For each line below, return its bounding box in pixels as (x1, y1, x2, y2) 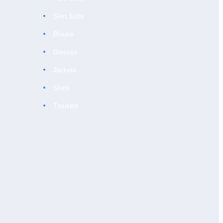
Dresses (53, 48, 78, 56)
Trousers (53, 102, 79, 110)
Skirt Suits (53, 12, 84, 20)
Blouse (53, 30, 74, 38)
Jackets (53, 66, 77, 74)
